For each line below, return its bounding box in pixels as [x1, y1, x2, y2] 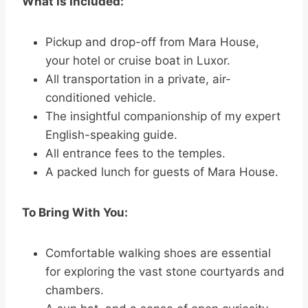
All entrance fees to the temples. [45, 146, 225, 160]
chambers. [45, 283, 104, 297]
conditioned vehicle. [45, 90, 156, 104]
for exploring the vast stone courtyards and [45, 264, 285, 278]
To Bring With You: [22, 205, 128, 219]
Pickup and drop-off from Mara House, [45, 34, 259, 49]
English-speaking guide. [45, 127, 177, 142]
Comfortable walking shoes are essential [45, 245, 271, 260]
